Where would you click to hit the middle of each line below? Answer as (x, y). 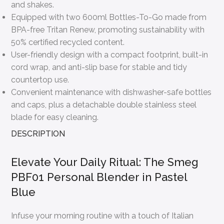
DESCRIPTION (38, 133)
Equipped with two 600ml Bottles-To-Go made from (109, 17)
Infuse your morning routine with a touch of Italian (102, 215)
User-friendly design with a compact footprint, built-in (110, 54)
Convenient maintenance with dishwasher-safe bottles (111, 92)
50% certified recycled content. (68, 42)
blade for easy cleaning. (55, 117)
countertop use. (40, 79)
